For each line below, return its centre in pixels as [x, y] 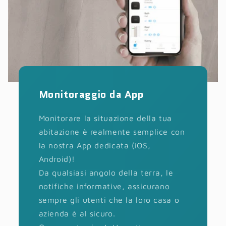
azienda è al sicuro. [77, 214]
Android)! [62, 159]
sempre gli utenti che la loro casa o [109, 200]
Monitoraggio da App [91, 95]
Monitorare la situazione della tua [105, 118]
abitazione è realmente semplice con [112, 132]
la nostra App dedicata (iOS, [95, 146]
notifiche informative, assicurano [104, 186]
